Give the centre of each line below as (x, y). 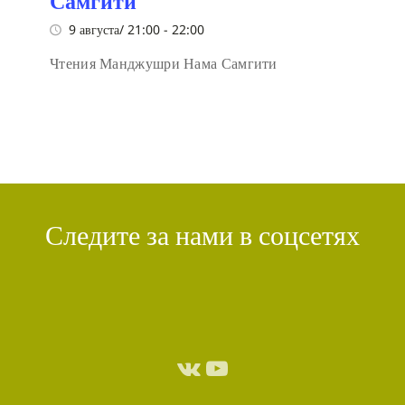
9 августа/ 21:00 (114, 30)
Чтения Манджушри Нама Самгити (164, 64)
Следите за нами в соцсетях (202, 235)
